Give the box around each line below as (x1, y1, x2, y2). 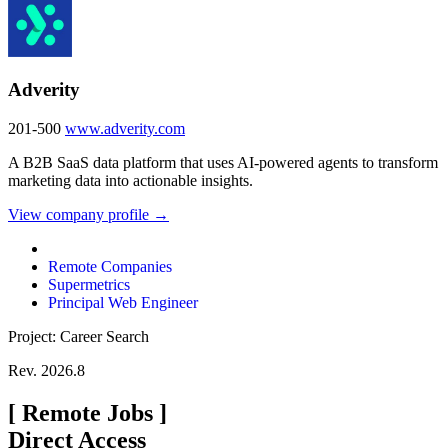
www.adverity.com (65, 120, 185, 138)
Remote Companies (48, 258, 172, 276)
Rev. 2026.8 (8, 362, 85, 380)
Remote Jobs (16, 400, 159, 427)
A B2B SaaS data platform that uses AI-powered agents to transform (8, 154, 438, 172)
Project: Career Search (8, 328, 149, 346)
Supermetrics (48, 276, 130, 294)
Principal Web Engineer (48, 294, 198, 312)
